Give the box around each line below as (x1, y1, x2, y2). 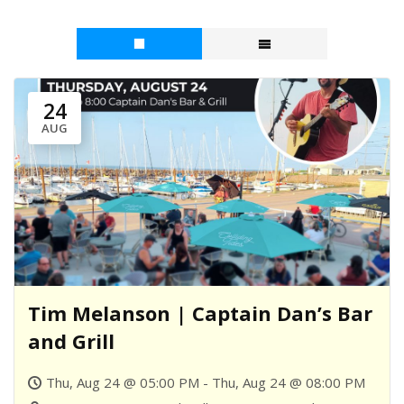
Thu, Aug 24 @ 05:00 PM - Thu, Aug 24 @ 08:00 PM (46, 372, 365, 391)
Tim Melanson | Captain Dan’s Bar (28, 298, 372, 326)
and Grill (28, 326, 115, 354)
